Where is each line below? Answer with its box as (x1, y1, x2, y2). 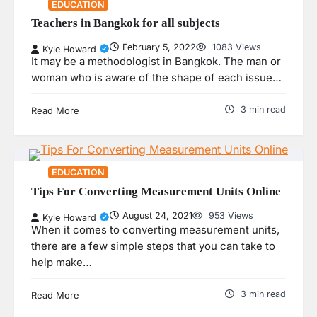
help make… (31, 255, 92, 269)
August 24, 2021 (122, 209, 192, 221)
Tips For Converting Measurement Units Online (31, 184, 281, 198)
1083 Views (209, 42, 261, 53)
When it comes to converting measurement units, (31, 223, 279, 236)
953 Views (206, 209, 253, 221)
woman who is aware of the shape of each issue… (31, 71, 282, 85)
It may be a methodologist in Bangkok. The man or (31, 55, 281, 69)
